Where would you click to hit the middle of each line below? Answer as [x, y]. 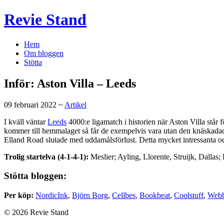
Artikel [75, 104]
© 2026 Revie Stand [36, 212]
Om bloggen [44, 53]
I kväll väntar [26, 121]
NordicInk [52, 195]
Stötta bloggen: [35, 176]
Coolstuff [189, 195]
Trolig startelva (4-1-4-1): [46, 156]
